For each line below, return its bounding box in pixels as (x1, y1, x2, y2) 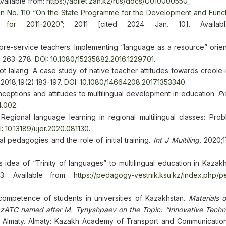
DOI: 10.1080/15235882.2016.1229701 (35, 54, 154, 63)
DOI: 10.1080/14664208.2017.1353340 (64, 78, 185, 86)
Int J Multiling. (153, 136, 201, 144)
